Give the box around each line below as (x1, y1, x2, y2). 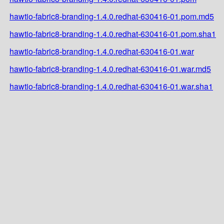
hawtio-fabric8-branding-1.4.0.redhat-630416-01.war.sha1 (9, 80, 213, 92)
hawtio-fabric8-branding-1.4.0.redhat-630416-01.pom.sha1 (9, 27, 216, 39)
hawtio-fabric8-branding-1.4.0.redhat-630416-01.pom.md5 (9, 10, 214, 22)
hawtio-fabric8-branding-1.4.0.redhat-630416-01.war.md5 (9, 62, 211, 74)
